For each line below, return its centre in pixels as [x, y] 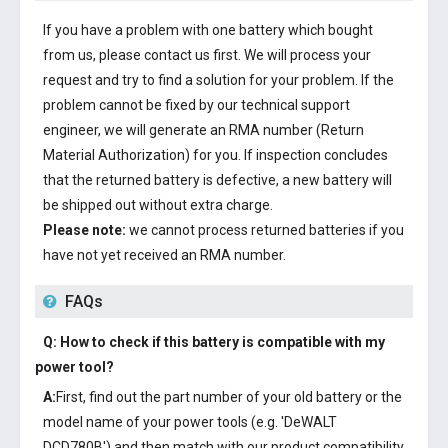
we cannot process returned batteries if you [265, 230]
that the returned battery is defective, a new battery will [217, 180]
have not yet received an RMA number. [164, 255]
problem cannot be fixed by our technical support [196, 105]
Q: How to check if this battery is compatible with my [214, 342]
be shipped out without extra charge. [158, 205]
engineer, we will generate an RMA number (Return [203, 130]
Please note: [84, 230]
